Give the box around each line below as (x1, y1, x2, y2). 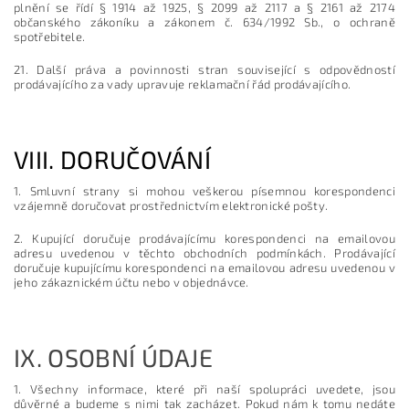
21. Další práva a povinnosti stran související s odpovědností (14, 61, 395, 77)
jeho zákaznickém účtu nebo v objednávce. (14, 274, 249, 289)
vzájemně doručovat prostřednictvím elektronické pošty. (14, 197, 329, 213)
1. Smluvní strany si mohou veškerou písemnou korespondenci (14, 183, 395, 198)
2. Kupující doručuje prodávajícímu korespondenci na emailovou (14, 230, 395, 246)
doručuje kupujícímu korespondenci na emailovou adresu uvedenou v (14, 259, 395, 275)
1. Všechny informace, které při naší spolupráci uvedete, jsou (14, 381, 395, 396)
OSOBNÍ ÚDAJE (47, 341, 214, 372)
